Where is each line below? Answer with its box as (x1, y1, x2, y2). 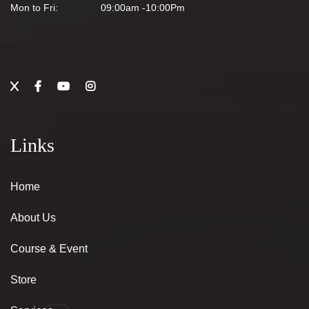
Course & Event (10, 243, 88, 255)
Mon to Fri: (10, 2, 58, 13)
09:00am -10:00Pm (101, 2, 185, 13)
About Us (10, 212, 56, 223)
